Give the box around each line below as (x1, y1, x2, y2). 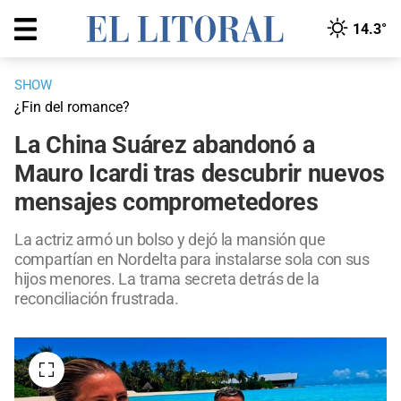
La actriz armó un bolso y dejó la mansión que (14, 230, 326, 250)
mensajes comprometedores (14, 188, 319, 218)
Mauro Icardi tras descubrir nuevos (14, 159, 385, 189)
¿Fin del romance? (14, 98, 130, 116)
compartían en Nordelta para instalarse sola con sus (14, 250, 370, 269)
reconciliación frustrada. (14, 289, 179, 309)
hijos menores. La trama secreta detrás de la (14, 269, 320, 289)
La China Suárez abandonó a (14, 131, 315, 160)
